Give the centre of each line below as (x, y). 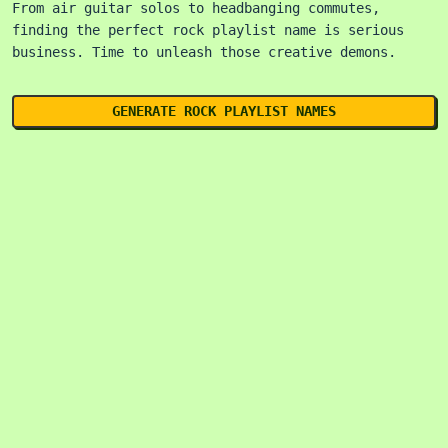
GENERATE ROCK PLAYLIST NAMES (224, 111)
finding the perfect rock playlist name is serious (208, 30)
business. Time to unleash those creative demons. (204, 52)
